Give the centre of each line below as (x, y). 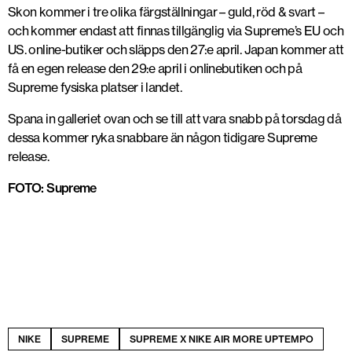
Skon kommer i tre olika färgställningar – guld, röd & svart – (166, 12)
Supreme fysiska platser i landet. (95, 87)
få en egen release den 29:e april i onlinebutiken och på (155, 68)
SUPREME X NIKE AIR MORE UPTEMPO (222, 339)
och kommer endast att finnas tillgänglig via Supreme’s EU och (176, 31)
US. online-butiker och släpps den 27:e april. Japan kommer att (176, 49)
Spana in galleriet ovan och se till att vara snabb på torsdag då (175, 119)
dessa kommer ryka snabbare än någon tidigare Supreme (163, 137)
